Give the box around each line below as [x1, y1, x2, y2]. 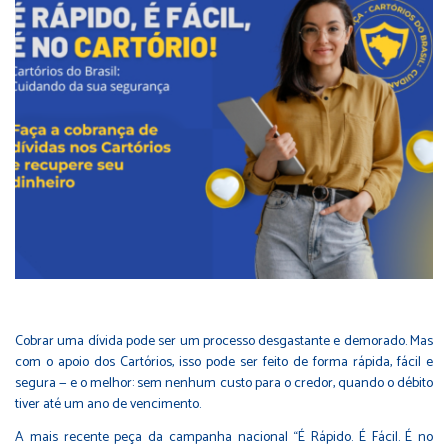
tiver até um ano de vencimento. [15, 392, 201, 416]
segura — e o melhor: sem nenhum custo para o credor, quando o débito [15, 371, 433, 395]
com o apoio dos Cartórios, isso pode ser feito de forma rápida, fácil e [15, 350, 433, 374]
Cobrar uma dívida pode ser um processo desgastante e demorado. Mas [15, 329, 433, 353]
